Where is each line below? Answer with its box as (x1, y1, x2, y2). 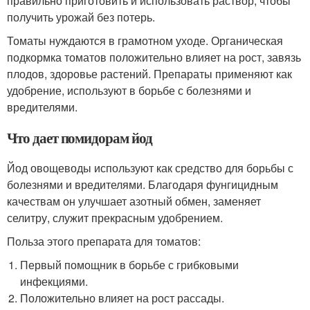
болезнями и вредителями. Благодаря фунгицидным (7, 176, 278, 192)
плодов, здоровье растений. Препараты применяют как (7, 65, 292, 82)
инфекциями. (20, 273, 89, 289)
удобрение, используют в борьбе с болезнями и (7, 82, 251, 98)
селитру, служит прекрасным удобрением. (7, 209, 223, 226)
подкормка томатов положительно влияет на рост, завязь (7, 48, 301, 65)
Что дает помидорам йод (7, 127, 152, 148)
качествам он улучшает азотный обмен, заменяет (7, 192, 261, 209)
